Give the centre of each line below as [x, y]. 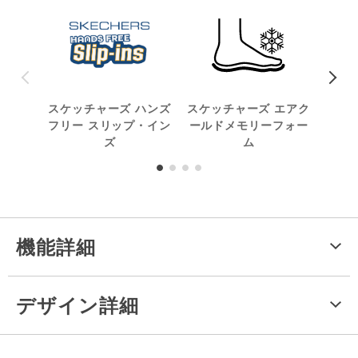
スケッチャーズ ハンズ [109, 108]
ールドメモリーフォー [249, 125]
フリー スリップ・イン [109, 125]
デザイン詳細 [78, 305]
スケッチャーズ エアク [249, 108]
